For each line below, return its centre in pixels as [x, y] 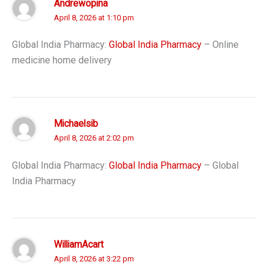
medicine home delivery [62, 60]
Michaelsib [76, 124]
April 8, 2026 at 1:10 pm [94, 17]
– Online [220, 45]
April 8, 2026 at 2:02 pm [94, 138]
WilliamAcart [79, 244]
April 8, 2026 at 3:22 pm [94, 258]
